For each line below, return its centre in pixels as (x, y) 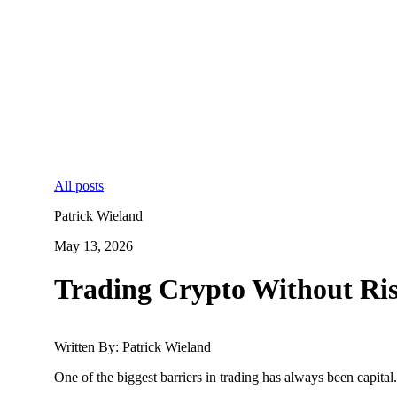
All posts (79, 185)
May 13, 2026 (93, 245)
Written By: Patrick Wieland (132, 346)
